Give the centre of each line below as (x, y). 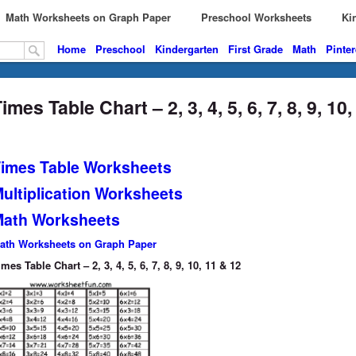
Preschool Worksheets (253, 17)
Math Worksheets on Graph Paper (88, 17)
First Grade (255, 49)
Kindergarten (187, 49)
